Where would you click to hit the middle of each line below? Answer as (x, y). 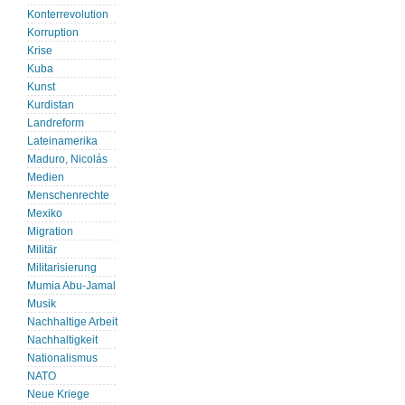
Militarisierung (62, 268)
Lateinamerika (62, 141)
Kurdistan (51, 105)
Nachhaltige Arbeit (72, 322)
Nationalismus (62, 358)
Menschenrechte (68, 196)
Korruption (53, 33)
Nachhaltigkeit (62, 340)
